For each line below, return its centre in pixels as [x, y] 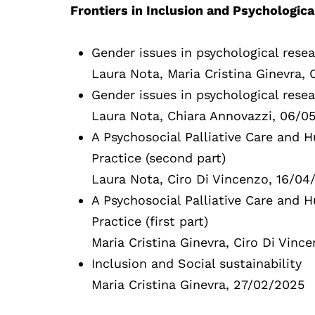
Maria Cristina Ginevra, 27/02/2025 [198, 284]
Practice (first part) [150, 221]
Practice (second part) [159, 157]
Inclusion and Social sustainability [197, 263]
